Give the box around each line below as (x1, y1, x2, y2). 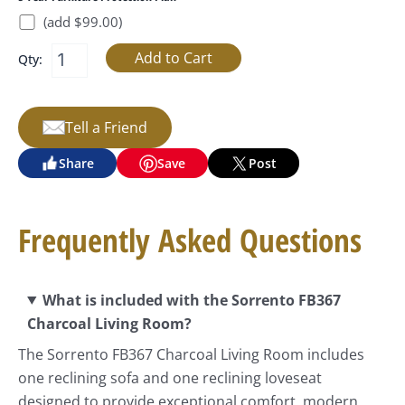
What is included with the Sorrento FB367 (42, 289, 341, 310)
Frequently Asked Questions (18, 219, 362, 262)
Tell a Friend (65, 117, 147, 137)
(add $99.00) (43, 12, 122, 31)
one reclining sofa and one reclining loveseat (18, 367, 322, 388)
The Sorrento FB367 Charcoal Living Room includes (18, 344, 364, 364)
